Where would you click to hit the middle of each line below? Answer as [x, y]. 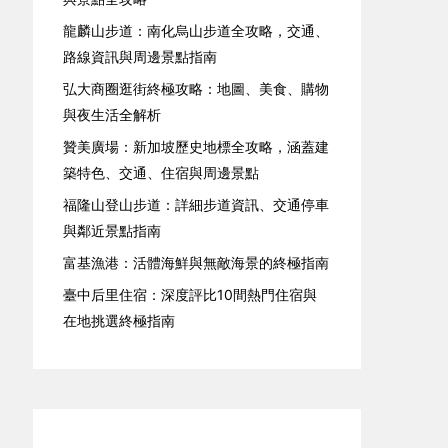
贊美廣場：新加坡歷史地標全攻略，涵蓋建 [196, 146]
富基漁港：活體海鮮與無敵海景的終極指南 [196, 262]
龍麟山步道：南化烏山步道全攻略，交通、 [196, 30]
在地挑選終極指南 [119, 320]
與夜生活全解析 [112, 114]
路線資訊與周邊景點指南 [140, 56]
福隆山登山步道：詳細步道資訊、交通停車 [196, 204]
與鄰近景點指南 [112, 230]
